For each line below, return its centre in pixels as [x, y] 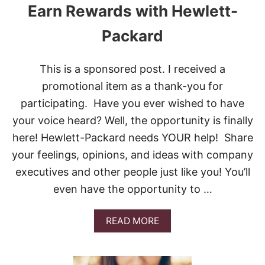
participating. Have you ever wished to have [132, 104]
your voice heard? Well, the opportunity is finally [132, 121]
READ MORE [132, 221]
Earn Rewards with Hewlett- [132, 11]
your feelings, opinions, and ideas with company [132, 155]
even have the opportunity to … [132, 189]
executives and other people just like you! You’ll [132, 172]
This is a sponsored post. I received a [132, 69]
